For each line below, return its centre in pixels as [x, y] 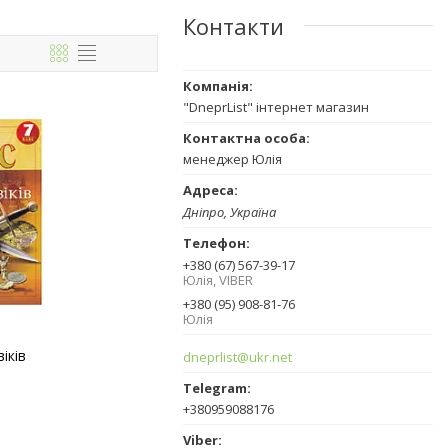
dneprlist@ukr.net [237, 356]
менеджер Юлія [232, 158]
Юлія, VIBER [218, 280]
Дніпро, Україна [229, 212]
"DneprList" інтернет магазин [276, 106]
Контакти [233, 25]
